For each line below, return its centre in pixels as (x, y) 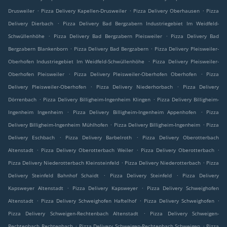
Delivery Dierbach (31, 24)
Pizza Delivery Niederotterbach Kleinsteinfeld (64, 163)
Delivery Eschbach (31, 138)
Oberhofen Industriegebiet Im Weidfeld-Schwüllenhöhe (77, 62)
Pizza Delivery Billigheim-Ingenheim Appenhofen (134, 112)
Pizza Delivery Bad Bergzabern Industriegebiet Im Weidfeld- (141, 24)
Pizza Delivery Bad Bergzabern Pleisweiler (108, 36)
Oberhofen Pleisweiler (36, 74)
